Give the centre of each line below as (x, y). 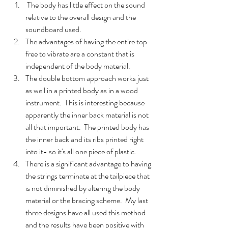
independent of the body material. (78, 66)
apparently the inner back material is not (88, 115)
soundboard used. (53, 29)
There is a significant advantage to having (89, 164)
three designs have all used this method (86, 212)
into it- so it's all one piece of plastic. (82, 151)
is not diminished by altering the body (83, 188)
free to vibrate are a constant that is (81, 54)
